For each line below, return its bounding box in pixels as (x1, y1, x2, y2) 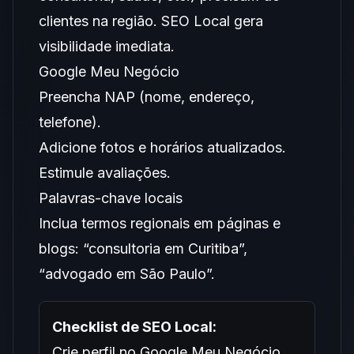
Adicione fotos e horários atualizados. (39, 139, 286, 156)
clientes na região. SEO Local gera (39, 13, 263, 29)
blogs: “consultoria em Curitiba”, (39, 240, 247, 257)
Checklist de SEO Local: (52, 318, 217, 335)
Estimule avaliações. (39, 164, 171, 181)
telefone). (39, 114, 101, 130)
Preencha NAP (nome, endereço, (39, 88, 254, 105)
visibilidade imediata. (39, 38, 175, 55)
